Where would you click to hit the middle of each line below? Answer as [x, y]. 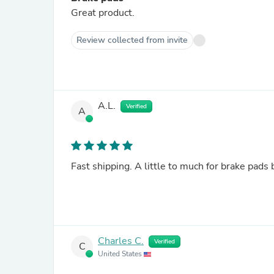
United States [121, 254]
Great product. [103, 13]
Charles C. [121, 241]
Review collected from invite [132, 40]
